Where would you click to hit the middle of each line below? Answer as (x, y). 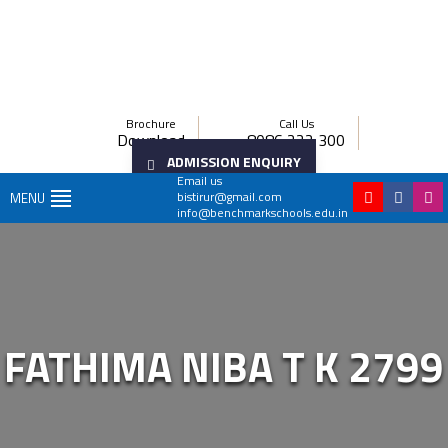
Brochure (151, 123)
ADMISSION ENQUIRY (234, 161)
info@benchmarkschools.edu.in (262, 212)
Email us (199, 180)
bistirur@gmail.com (229, 196)
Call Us (296, 123)
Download (151, 140)
